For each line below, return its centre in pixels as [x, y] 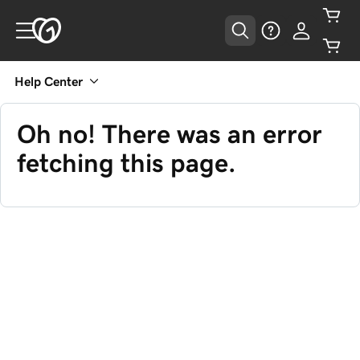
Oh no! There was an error [170, 134]
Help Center [49, 81]
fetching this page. [126, 163]
